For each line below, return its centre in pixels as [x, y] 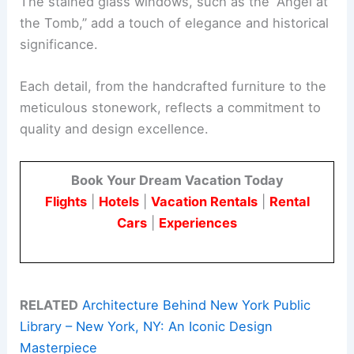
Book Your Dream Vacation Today [177, 180]
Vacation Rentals [204, 201]
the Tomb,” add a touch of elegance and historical [175, 23]
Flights [66, 201]
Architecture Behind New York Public [197, 305]
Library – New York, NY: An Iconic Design [147, 326]
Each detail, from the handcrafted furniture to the [173, 87]
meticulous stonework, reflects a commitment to [171, 108]
